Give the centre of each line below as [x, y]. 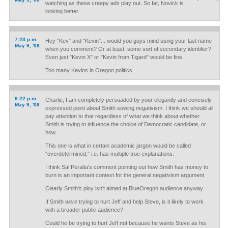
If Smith [55, 202]
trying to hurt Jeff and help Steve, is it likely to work [140, 202]
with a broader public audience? [84, 210]
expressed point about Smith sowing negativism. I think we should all [129, 108]
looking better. [62, 11]
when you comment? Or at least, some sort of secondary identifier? [128, 49]
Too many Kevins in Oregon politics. [89, 70]
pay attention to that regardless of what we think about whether [122, 116]
